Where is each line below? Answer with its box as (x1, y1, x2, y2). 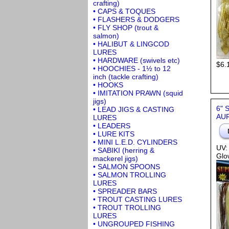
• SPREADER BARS (93, 187, 157, 195)
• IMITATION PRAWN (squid (93, 88, 183, 97)
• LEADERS (93, 121, 130, 130)
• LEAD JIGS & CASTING (93, 105, 174, 113)
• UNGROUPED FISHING (93, 219, 175, 228)
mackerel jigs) (93, 154, 138, 163)
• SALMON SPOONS (93, 162, 160, 171)
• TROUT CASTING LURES (93, 195, 182, 203)
